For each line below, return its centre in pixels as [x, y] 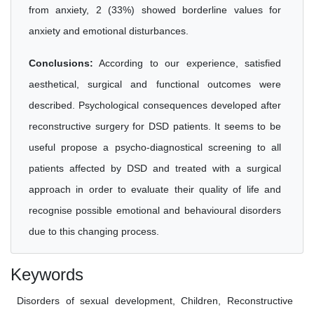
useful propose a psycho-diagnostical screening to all [155, 147]
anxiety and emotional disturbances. [109, 31]
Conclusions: [61, 63]
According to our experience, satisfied [187, 63]
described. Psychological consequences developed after [155, 105]
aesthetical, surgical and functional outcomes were [155, 84]
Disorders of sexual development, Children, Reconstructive [155, 301]
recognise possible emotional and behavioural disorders [155, 210]
